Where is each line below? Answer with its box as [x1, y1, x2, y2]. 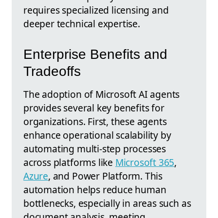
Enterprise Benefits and [23, 46, 167, 62]
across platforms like [23, 155, 115, 169]
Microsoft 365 [115, 155, 175, 169]
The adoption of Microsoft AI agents [23, 87, 180, 101]
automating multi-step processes [23, 142, 166, 155]
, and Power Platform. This [48, 169, 163, 182]
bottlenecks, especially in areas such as [23, 196, 191, 210]
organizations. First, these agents [23, 114, 167, 128]
